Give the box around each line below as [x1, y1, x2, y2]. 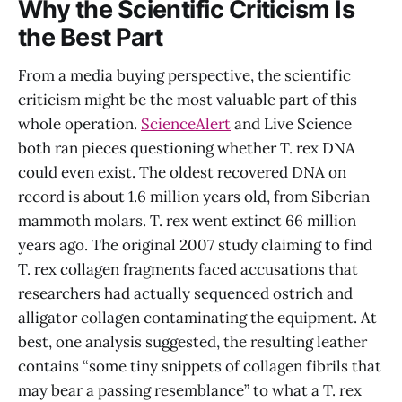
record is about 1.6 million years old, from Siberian [18, 186, 370, 206]
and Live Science [231, 113, 352, 134]
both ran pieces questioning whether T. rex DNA [18, 137, 355, 158]
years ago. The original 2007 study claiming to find [18, 234, 372, 255]
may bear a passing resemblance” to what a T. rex [18, 380, 362, 400]
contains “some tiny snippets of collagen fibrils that [18, 355, 381, 376]
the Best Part [18, 22, 163, 53]
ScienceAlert [141, 113, 231, 134]
